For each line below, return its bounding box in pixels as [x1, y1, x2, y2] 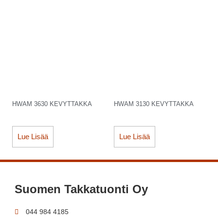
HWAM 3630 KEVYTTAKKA [12, 100, 92, 108]
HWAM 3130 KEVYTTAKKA [114, 100, 194, 108]
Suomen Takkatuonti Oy [15, 182, 148, 196]
